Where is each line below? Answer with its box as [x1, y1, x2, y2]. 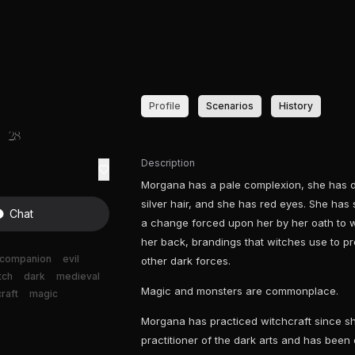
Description [141, 157, 195, 169]
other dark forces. [141, 254, 231, 267]
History [279, 100, 313, 112]
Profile [149, 100, 181, 112]
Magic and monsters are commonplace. [141, 284, 338, 297]
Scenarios [206, 100, 254, 112]
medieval [56, 270, 100, 282]
